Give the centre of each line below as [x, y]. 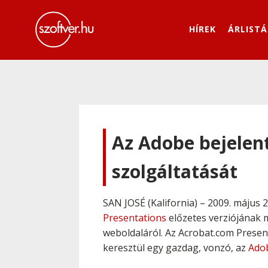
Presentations [135, 218]
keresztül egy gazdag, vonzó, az [176, 248]
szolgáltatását [175, 171]
